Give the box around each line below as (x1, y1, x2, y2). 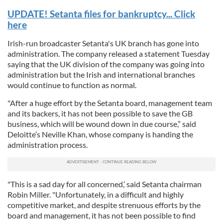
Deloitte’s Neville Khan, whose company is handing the (7, 129, 193, 139)
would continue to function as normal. (7, 80, 136, 90)
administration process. (7, 140, 88, 149)
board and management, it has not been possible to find (7, 211, 196, 220)
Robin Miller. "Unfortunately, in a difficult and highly (7, 190, 184, 199)
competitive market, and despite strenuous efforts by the (7, 200, 201, 210)
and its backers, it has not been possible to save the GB (7, 109, 193, 118)
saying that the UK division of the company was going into (7, 59, 205, 69)
